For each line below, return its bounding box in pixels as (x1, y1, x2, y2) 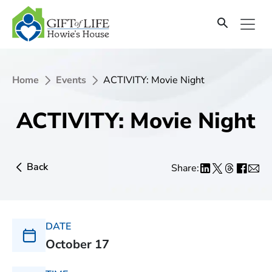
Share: (171, 161, 199, 175)
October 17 (46, 236, 109, 253)
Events (56, 73, 86, 87)
